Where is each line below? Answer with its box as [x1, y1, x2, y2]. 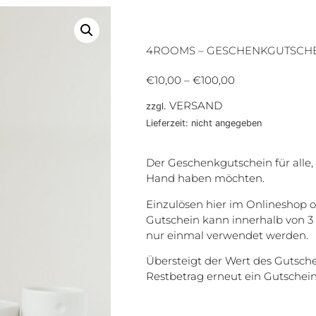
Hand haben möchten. [145, 171, 265, 186]
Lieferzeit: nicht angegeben [145, 118, 262, 129]
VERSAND [169, 99, 222, 113]
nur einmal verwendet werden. [145, 228, 308, 242]
